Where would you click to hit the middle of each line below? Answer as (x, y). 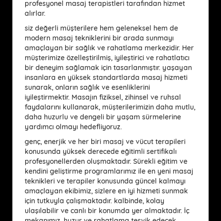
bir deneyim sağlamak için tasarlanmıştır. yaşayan (108, 67)
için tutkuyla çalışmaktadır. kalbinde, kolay (94, 201)
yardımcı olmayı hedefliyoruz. (73, 127)
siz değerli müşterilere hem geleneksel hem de (101, 28)
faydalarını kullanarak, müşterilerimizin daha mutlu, (110, 107)
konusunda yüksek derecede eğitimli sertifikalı (101, 151)
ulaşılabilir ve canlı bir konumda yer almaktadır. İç (107, 210)
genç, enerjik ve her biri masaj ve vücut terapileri (105, 141)
